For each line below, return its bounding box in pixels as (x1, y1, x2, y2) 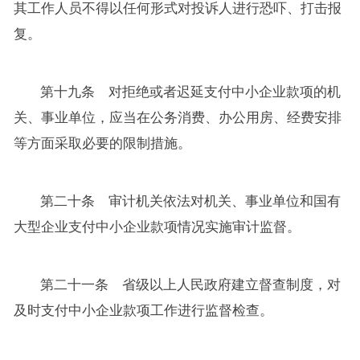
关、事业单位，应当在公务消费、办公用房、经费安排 (13, 109, 342, 125)
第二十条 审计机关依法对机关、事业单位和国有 (40, 193, 342, 209)
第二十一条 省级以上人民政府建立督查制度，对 (40, 276, 342, 292)
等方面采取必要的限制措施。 (13, 135, 191, 151)
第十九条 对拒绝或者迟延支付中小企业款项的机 (40, 84, 342, 100)
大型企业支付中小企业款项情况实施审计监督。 (13, 219, 301, 235)
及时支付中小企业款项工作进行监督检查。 (13, 302, 273, 318)
